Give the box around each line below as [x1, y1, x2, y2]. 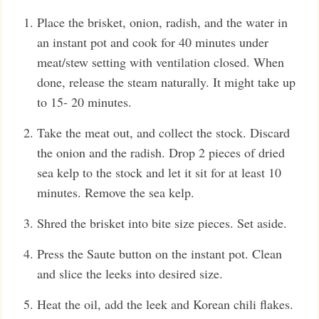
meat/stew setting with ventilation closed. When [37, 53, 284, 71]
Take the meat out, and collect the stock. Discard [37, 124, 290, 142]
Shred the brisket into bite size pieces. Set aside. [37, 214, 287, 232]
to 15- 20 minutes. [37, 93, 132, 111]
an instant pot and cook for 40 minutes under [37, 33, 268, 51]
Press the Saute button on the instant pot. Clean [37, 245, 282, 263]
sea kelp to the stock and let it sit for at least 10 [37, 164, 281, 182]
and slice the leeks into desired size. [37, 265, 223, 283]
